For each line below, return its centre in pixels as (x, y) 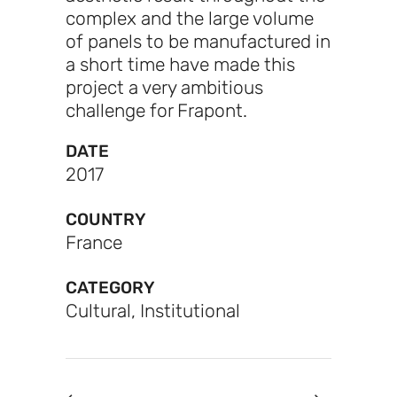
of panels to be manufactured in (198, 42)
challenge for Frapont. (156, 111)
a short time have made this (180, 65)
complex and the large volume (190, 19)
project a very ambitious (164, 88)
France (94, 243)
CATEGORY (110, 288)
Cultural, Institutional (153, 311)
